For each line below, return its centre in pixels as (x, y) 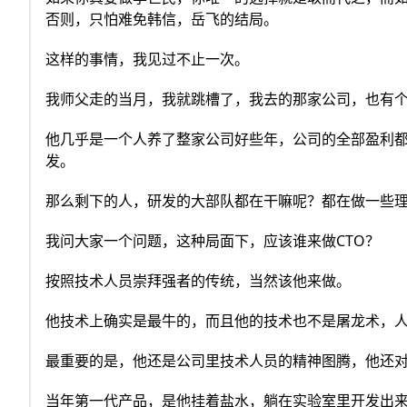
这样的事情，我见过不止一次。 (147, 60)
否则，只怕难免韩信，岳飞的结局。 (162, 20)
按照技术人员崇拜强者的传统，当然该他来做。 (198, 281)
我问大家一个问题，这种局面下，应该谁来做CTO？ (213, 241)
